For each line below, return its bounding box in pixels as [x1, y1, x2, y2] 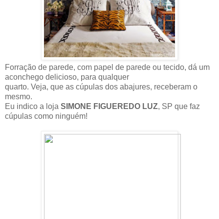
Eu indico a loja [5, 102, 61, 110]
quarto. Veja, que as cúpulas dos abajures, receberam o [5, 82, 197, 91]
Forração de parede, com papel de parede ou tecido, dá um [5, 63, 210, 71]
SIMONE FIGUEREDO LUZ [61, 102, 158, 110]
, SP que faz [158, 102, 200, 110]
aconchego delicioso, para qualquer [5, 72, 129, 81]
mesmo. [5, 92, 32, 101]
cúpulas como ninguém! [5, 111, 88, 120]
